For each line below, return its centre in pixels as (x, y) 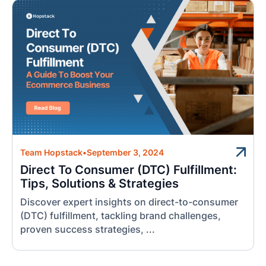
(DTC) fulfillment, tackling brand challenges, (121, 216)
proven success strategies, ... (88, 229)
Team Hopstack (52, 153)
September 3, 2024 (126, 153)
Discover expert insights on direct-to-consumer (129, 202)
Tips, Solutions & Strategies (100, 183)
